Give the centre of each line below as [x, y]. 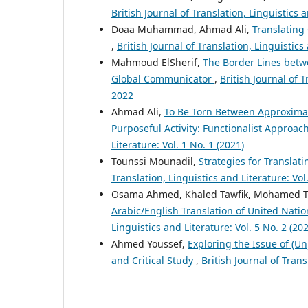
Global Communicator [163, 78]
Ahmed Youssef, [150, 243]
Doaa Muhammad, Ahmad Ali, [182, 29]
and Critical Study [154, 260]
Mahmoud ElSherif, [157, 62]
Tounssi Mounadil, [155, 161]
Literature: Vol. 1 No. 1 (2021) [178, 144]
